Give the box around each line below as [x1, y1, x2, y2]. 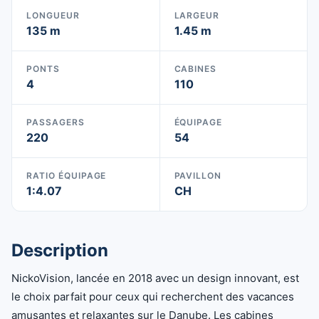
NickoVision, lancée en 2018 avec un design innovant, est [11, 271, 299, 285]
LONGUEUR [26, 10, 80, 21]
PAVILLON [174, 170, 222, 181]
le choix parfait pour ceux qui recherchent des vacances [11, 290, 294, 303]
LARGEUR [174, 10, 220, 21]
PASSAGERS [26, 117, 85, 127]
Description [11, 240, 108, 261]
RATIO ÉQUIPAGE [26, 170, 107, 181]
